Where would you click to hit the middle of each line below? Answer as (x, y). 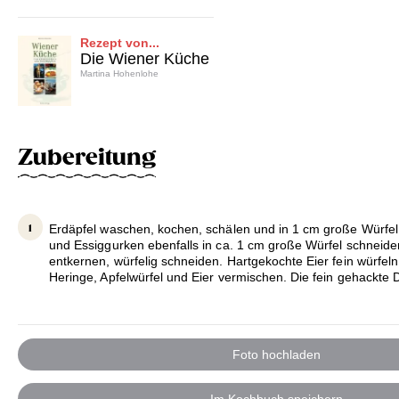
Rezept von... (120, 42)
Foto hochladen (276, 354)
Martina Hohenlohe (119, 73)
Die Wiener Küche (145, 58)
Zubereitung (87, 158)
